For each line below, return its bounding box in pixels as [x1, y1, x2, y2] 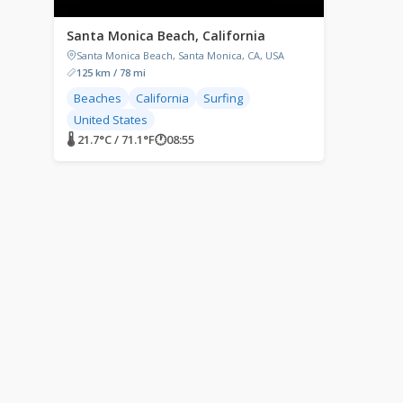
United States [74, 112, 148, 128]
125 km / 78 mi [76, 66, 146, 79]
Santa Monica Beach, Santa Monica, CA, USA [76, 49, 284, 62]
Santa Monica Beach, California [67, 27, 265, 44]
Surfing [203, 90, 243, 106]
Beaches [74, 90, 121, 106]
